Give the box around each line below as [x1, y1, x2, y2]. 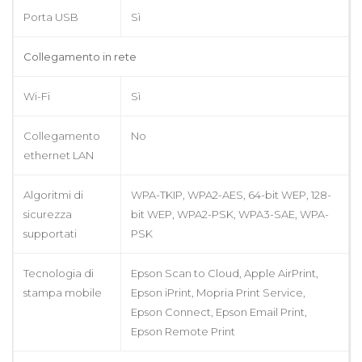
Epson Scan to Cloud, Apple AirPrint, [131, 266, 318, 280]
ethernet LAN [23, 148, 94, 162]
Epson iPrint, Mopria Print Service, [131, 285, 305, 299]
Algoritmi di [23, 187, 83, 201]
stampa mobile [23, 285, 102, 299]
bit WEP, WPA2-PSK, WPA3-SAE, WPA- [131, 207, 329, 221]
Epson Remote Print [131, 324, 235, 338]
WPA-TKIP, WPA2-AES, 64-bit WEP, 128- [131, 187, 331, 201]
